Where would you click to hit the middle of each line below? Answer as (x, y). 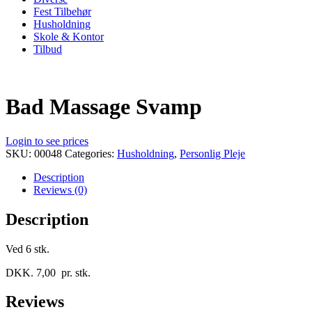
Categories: (91, 153)
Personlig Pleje (212, 153)
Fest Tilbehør (62, 11)
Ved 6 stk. (28, 249)
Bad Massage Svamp (104, 107)
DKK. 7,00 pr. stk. (48, 272)
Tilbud (48, 49)
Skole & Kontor (69, 36)
